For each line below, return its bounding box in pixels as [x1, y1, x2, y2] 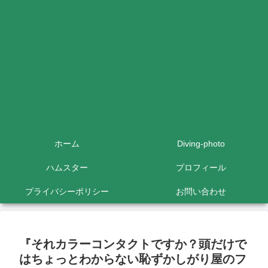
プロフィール [176, 163, 226, 172]
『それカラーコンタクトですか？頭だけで [19, 237, 246, 251]
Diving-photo [177, 139, 225, 148]
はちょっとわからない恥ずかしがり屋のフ [19, 252, 246, 266]
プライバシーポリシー [25, 187, 109, 196]
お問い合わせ [176, 187, 226, 196]
